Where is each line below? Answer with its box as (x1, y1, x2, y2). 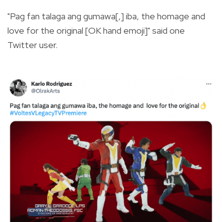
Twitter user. (7, 39, 57, 51)
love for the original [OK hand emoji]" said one (7, 24, 185, 36)
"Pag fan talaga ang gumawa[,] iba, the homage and (7, 10, 205, 22)
